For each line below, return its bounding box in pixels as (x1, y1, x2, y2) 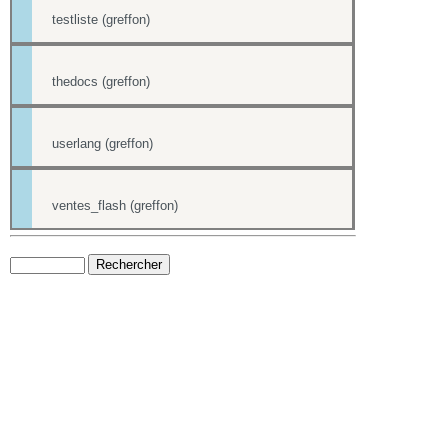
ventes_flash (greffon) (52, 198, 178, 213)
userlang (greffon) (52, 136, 153, 151)
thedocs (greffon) (52, 74, 150, 89)
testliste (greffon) (52, 12, 150, 27)
